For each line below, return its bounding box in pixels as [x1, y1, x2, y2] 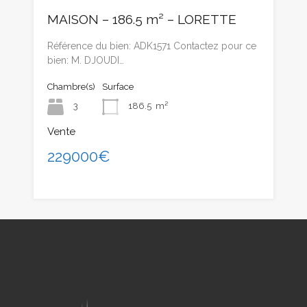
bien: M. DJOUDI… [47, 54, 124, 66]
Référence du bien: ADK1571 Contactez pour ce [47, 40, 256, 51]
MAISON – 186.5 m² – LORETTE [47, 11, 236, 27]
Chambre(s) [47, 81, 95, 92]
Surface [102, 81, 134, 92]
